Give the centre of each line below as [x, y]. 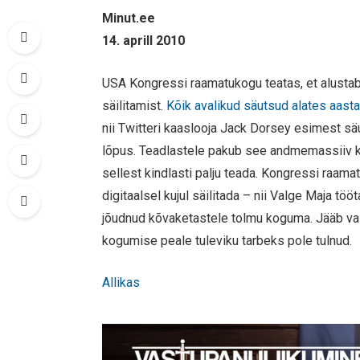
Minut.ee [129, 18]
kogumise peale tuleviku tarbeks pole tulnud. [227, 240]
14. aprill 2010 [144, 41]
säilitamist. [135, 105]
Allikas [121, 283]
